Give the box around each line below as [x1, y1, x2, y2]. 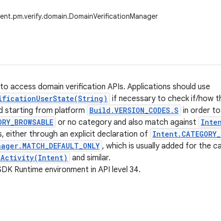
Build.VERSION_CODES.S [89, 106, 179, 115]
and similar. [70, 153, 110, 163]
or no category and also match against [56, 117, 198, 127]
